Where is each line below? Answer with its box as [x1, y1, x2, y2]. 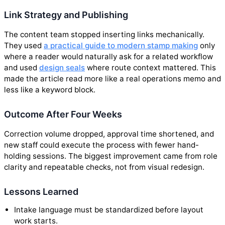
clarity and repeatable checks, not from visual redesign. [4, 162, 204, 172]
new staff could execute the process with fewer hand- [4, 140, 199, 150]
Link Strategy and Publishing [4, 9, 128, 20]
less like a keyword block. [4, 84, 95, 94]
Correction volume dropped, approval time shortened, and [4, 129, 214, 139]
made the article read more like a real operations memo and [4, 73, 221, 83]
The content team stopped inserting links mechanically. [4, 29, 204, 39]
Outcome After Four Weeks [4, 108, 122, 120]
